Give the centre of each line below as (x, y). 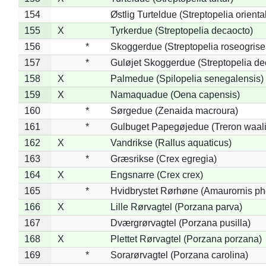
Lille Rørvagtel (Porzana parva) (176, 207)
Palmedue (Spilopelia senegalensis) (187, 78)
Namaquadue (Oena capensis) (175, 94)
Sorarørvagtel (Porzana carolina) (179, 255)
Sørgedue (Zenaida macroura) (174, 110)
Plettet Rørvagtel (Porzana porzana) (186, 239)
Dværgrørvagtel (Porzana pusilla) (180, 223)
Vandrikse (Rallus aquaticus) (171, 142)
